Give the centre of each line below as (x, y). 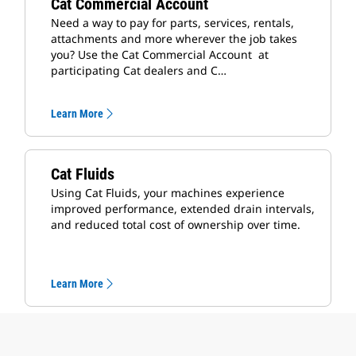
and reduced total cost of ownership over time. (176, 224)
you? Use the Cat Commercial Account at (160, 54)
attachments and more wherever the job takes (174, 38)
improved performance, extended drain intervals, (183, 208)
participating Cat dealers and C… (139, 70)
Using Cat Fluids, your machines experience (168, 192)
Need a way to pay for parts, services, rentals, (172, 22)
